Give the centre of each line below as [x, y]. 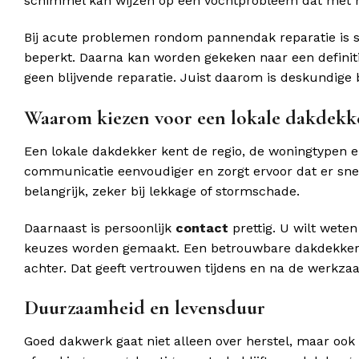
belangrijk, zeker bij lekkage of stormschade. [162, 191]
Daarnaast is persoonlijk [100, 228]
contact [202, 228]
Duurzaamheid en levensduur [145, 308]
